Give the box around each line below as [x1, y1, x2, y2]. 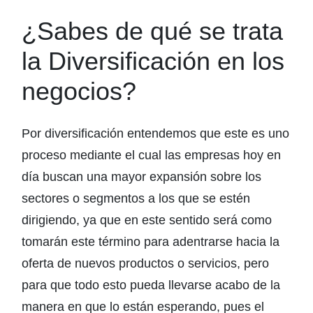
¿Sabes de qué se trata [22, 17, 283, 45]
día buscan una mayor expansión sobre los [22, 170, 261, 184]
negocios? [22, 77, 136, 105]
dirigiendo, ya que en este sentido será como [22, 213, 272, 227]
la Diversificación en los [22, 47, 284, 75]
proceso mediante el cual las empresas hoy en [22, 148, 281, 162]
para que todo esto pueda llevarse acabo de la [22, 278, 280, 292]
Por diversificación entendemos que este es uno [22, 126, 289, 140]
